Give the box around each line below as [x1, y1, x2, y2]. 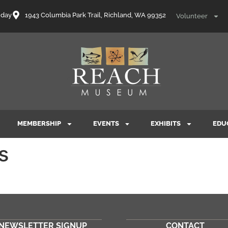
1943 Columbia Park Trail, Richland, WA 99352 [24, 11, 166, 19]
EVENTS [93, 120, 119, 128]
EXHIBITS [151, 120, 181, 128]
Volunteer [176, 12, 208, 20]
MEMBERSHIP [17, 120, 61, 128]
